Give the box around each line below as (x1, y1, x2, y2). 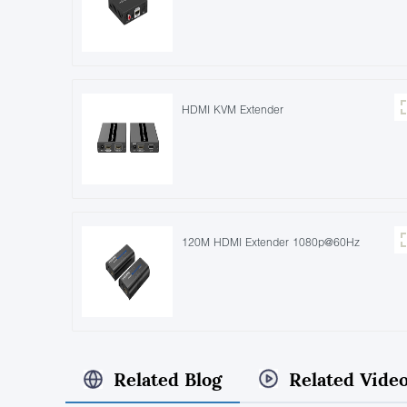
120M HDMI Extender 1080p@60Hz (182, 234, 360, 249)
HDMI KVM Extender (182, 102, 283, 116)
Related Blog (114, 367, 222, 391)
